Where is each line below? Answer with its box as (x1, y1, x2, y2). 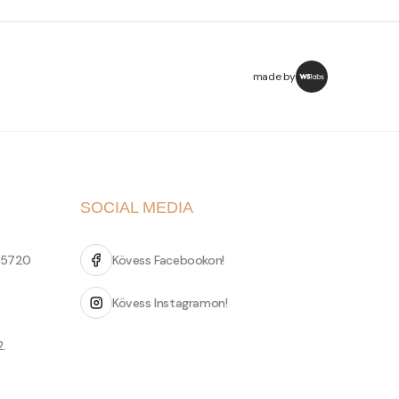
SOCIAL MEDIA (80, 199, 193, 217)
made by (252, 69, 296, 85)
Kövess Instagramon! (112, 295, 228, 312)
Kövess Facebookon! (112, 252, 224, 269)
